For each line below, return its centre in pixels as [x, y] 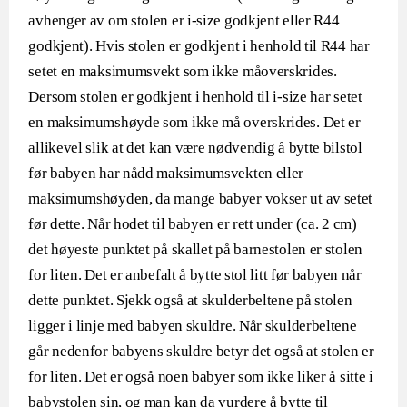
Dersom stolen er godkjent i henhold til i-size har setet [195, 97]
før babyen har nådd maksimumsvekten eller [166, 173]
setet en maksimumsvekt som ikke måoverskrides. [183, 71]
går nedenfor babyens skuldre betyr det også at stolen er [201, 351]
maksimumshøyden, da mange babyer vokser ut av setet [201, 199]
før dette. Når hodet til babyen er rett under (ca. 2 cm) [193, 224]
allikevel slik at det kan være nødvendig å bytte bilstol [195, 148]
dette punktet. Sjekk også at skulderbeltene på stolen [190, 300]
